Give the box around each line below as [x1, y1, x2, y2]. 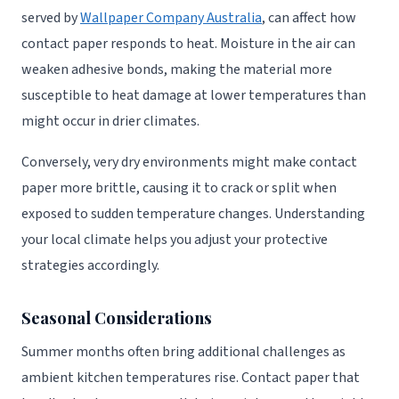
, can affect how [262, 7, 356, 28]
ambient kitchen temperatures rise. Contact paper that [21, 368, 360, 388]
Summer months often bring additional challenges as [21, 342, 346, 362]
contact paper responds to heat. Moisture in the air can [21, 33, 355, 53]
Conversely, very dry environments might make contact [21, 152, 357, 173]
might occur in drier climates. [21, 110, 199, 131]
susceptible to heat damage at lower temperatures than [21, 85, 366, 105]
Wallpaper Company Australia [80, 7, 262, 28]
